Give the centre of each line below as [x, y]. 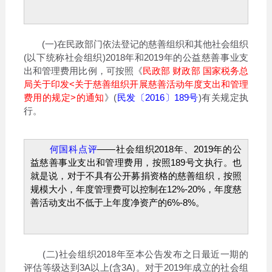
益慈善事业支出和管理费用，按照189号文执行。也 [136, 162]
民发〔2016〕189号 [158, 97]
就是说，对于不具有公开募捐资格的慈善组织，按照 [136, 175]
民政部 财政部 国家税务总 [196, 70]
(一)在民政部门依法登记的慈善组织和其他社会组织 [136, 44]
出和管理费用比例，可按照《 [83, 70]
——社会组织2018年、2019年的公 [170, 149]
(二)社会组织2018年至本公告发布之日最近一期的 [136, 254]
